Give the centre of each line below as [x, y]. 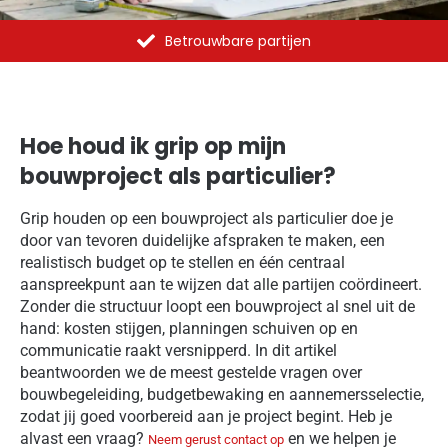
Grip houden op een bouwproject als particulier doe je [206, 218]
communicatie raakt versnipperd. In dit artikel [178, 350]
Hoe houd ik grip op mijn [153, 146]
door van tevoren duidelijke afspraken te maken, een [202, 240]
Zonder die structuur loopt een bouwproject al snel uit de [217, 306]
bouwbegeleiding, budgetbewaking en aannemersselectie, [222, 394]
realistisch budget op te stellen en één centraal [182, 262]
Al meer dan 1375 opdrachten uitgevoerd [238, 40]
